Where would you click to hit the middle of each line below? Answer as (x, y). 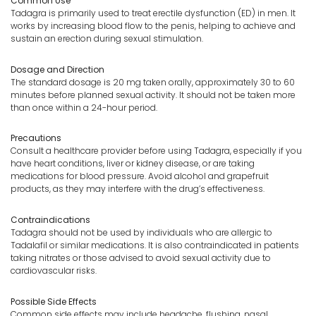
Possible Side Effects (54, 301)
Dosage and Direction (57, 69)
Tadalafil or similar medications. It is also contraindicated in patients (155, 245)
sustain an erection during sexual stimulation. (107, 39)
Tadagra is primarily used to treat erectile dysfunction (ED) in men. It (153, 13)
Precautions (36, 138)
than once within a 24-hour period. (84, 107)
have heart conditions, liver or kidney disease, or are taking (133, 164)
